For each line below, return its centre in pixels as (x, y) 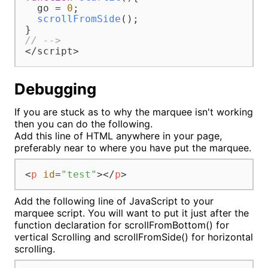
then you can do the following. (83, 124)
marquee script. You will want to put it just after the (132, 213)
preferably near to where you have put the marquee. (133, 148)
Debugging (55, 89)
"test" (79, 174)
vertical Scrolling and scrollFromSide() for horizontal (134, 237)
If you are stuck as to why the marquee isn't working (134, 112)
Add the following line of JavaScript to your (114, 201)
